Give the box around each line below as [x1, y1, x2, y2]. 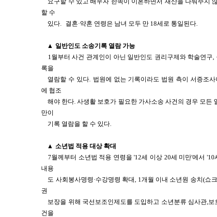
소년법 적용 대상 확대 [55, 142, 116, 150]
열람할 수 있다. [47, 76, 91, 83]
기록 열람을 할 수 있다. [47, 120, 112, 127]
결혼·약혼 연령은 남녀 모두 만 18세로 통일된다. [65, 20, 198, 27]
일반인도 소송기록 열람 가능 [55, 42, 135, 49]
